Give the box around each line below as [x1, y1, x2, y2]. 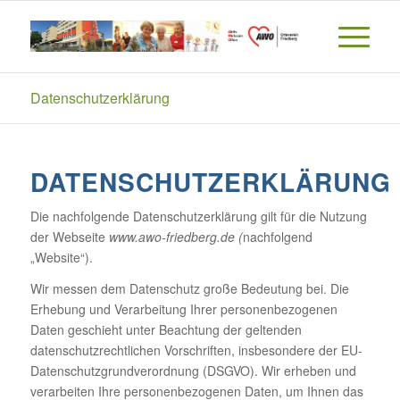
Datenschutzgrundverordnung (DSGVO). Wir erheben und [29, 361, 356, 379]
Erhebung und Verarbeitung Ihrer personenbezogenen [29, 299, 337, 318]
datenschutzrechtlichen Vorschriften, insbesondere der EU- [29, 340, 362, 359]
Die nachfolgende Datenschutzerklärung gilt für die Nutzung [29, 206, 367, 225]
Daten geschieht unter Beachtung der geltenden [29, 320, 302, 338]
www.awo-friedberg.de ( [108, 227, 243, 246]
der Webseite [29, 227, 109, 246]
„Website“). [29, 247, 93, 266]
